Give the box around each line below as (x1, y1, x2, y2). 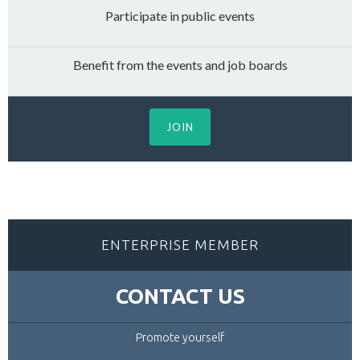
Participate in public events (105, 8, 255, 23)
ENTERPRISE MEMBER (101, 237, 259, 252)
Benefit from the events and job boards (72, 57, 288, 72)
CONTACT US (115, 284, 245, 308)
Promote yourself (136, 331, 224, 344)
